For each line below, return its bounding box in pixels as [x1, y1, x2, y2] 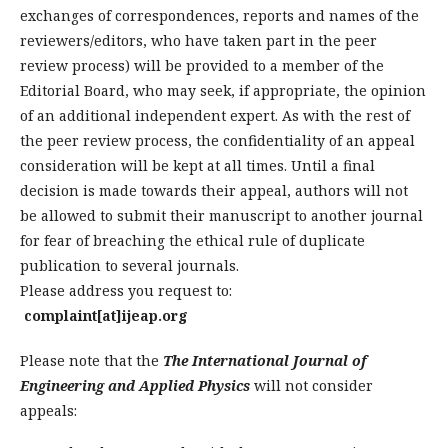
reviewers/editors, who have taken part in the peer [20, 31, 377, 51]
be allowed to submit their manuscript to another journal [20, 206, 423, 226]
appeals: [20, 401, 77, 421]
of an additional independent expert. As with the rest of [20, 106, 410, 126]
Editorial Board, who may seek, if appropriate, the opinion [20, 81, 426, 101]
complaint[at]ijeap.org [24, 306, 188, 326]
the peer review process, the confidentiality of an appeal [20, 131, 415, 151]
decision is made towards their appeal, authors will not [20, 181, 408, 201]
